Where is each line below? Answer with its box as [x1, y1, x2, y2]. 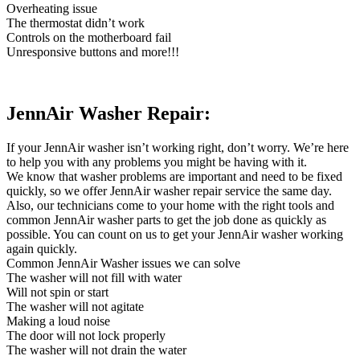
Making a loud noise [6, 314, 110, 329]
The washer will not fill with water [6, 271, 182, 285]
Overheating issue [6, 2, 97, 16]
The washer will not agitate [6, 300, 144, 314]
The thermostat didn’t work [6, 16, 145, 31]
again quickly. [6, 242, 77, 256]
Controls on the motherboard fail [6, 31, 171, 45]
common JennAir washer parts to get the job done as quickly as [6, 213, 326, 227]
